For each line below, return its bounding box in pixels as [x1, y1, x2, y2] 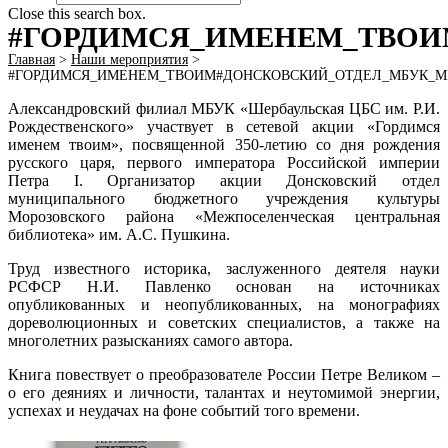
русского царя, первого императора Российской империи [8, 154, 440, 171]
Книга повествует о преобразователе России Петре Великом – [8, 366, 440, 383]
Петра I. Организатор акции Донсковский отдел [8, 172, 440, 189]
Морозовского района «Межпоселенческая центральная [8, 208, 440, 225]
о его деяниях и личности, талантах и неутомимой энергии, [8, 384, 440, 401]
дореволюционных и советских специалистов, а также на [8, 314, 440, 331]
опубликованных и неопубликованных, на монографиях [8, 296, 440, 313]
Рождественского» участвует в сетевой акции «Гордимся [8, 118, 440, 135]
